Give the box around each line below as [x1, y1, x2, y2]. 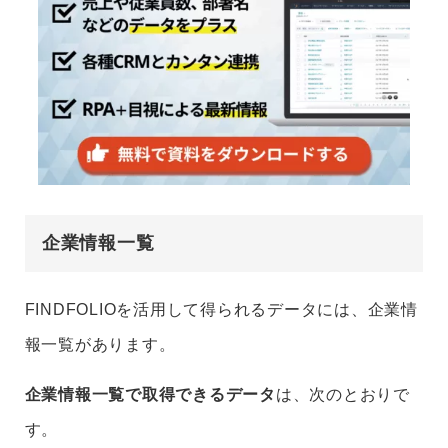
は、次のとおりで [275, 386, 410, 404]
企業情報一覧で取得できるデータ [24, 386, 276, 404]
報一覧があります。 [24, 336, 176, 354]
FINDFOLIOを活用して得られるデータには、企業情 [24, 301, 418, 319]
